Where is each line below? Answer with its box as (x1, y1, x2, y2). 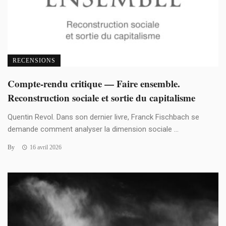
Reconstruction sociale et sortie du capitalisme (8, 90, 195, 104)
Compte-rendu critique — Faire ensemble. (8, 76, 180, 90)
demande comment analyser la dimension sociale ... (8, 124, 179, 134)
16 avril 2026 (29, 143, 62, 151)
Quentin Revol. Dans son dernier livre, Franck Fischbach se (8, 112, 199, 122)
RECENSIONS (13, 56, 55, 64)
